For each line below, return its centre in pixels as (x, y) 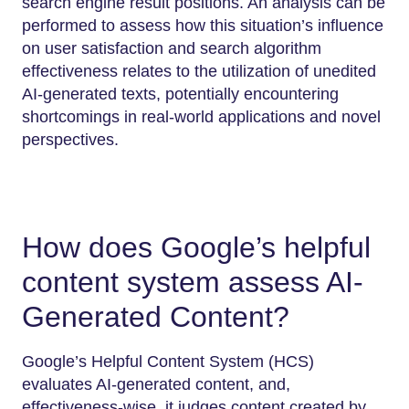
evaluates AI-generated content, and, (156, 384)
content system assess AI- (193, 283)
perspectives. (70, 140)
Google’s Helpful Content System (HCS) (168, 361)
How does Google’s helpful (196, 248)
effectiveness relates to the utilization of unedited (199, 72)
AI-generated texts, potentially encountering (180, 94)
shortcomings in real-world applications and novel (201, 117)
